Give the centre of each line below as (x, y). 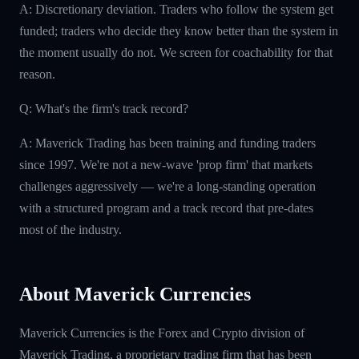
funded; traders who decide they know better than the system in (179, 30)
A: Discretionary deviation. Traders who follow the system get (176, 9)
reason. (37, 74)
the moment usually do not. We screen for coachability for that (176, 52)
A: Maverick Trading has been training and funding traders (167, 143)
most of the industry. (71, 229)
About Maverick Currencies (135, 294)
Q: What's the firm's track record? (104, 108)
